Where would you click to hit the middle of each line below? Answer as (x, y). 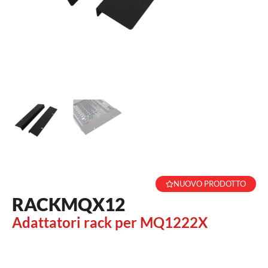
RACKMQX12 (68, 204)
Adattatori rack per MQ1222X (110, 222)
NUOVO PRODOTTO (210, 184)
